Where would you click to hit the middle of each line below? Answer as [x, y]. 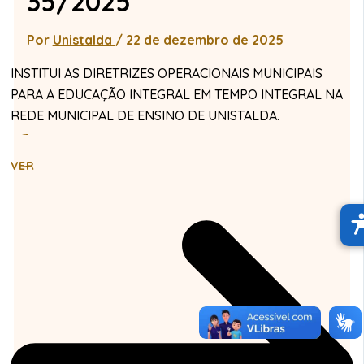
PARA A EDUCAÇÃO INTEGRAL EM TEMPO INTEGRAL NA [176, 94]
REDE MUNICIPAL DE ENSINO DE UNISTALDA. [145, 115]
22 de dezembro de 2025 [204, 39]
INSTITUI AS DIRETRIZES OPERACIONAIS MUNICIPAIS [166, 73]
